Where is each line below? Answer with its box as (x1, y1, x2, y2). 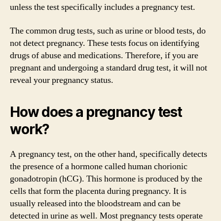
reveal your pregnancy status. (10, 74, 113, 86)
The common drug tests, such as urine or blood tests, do (10, 25, 206, 37)
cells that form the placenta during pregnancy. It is (10, 185, 186, 197)
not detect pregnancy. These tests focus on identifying (10, 37, 199, 49)
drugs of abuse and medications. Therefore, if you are (10, 49, 198, 61)
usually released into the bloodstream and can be (10, 197, 181, 209)
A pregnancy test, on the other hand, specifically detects (10, 148, 207, 160)
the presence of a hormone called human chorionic (10, 160, 187, 172)
